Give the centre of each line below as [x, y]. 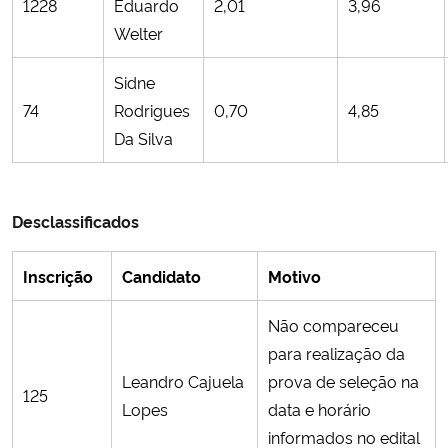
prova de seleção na [343, 380]
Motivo [294, 275]
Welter [138, 32]
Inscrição [58, 275]
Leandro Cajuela [183, 380]
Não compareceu [333, 324]
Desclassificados [75, 220]
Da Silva [143, 137]
